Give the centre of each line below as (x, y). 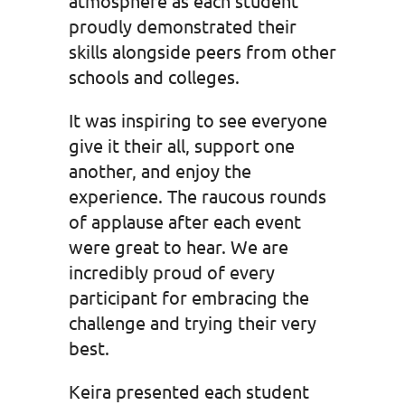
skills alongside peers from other (202, 51)
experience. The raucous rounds (197, 195)
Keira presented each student (188, 391)
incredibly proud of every (171, 271)
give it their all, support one (181, 145)
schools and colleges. (154, 76)
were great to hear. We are (178, 246)
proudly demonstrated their (182, 25)
